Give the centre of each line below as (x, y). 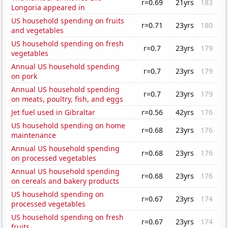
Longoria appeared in (48, 8)
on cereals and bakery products (65, 181)
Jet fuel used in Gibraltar (53, 112)
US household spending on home (68, 126)
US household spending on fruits (68, 21)
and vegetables (38, 31)
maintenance (34, 135)
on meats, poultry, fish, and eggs (67, 99)
